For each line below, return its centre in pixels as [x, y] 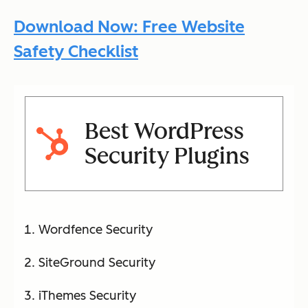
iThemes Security [87, 296]
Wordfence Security [96, 230]
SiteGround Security [97, 263]
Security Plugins [167, 156]
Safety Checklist [76, 52]
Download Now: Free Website [129, 27]
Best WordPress [164, 132]
